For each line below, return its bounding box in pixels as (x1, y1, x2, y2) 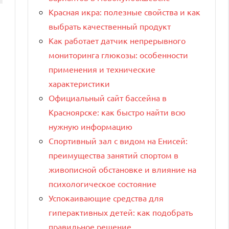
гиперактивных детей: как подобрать (49, 207, 193, 217)
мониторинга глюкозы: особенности (49, 49, 188, 60)
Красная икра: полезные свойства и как (49, 6, 200, 17)
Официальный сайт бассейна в (49, 92, 167, 103)
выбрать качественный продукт (49, 20, 171, 31)
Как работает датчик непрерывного (49, 35, 186, 45)
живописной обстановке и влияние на (49, 164, 196, 174)
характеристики (49, 78, 110, 88)
